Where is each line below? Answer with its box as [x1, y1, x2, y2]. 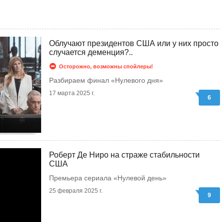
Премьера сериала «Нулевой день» [49, 174, 166, 182]
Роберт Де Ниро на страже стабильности [49, 151, 200, 159]
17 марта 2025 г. [49, 90, 95, 97]
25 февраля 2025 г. [49, 187, 103, 194]
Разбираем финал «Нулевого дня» [49, 76, 163, 84]
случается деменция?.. [49, 48, 133, 56]
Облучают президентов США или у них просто [49, 39, 219, 48]
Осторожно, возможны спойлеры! [59, 63, 153, 69]
